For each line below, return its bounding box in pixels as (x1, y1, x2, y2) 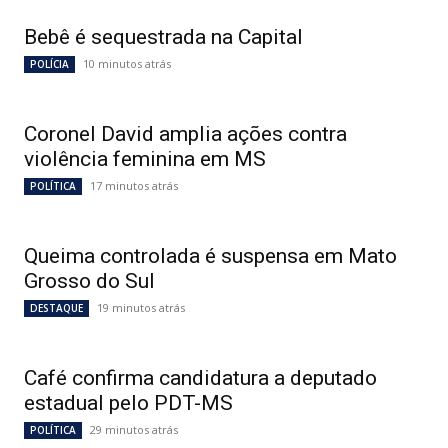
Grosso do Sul (24, 269, 155, 293)
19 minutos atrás (97, 300, 185, 315)
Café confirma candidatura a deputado (24, 366, 377, 390)
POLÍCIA (30, 57, 69, 71)
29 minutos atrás (90, 422, 178, 437)
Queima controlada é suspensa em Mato (24, 244, 397, 268)
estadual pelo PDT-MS (24, 391, 233, 415)
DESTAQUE (30, 301, 83, 315)
